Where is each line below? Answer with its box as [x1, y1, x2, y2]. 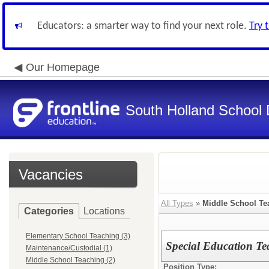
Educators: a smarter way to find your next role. [37, 20, 249, 32]
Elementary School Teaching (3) [26, 232, 130, 240]
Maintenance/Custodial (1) [26, 244, 112, 252]
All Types [161, 199, 193, 208]
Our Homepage [26, 61, 100, 73]
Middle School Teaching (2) [26, 256, 115, 264]
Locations [83, 206, 125, 216]
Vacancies [19, 166, 83, 183]
